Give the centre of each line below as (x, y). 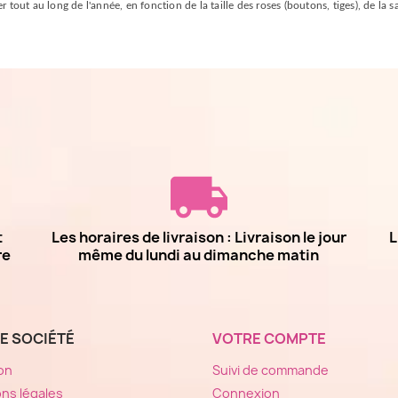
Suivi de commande (271, 370)
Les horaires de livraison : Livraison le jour (199, 238)
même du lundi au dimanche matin (199, 255)
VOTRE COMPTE (269, 339)
